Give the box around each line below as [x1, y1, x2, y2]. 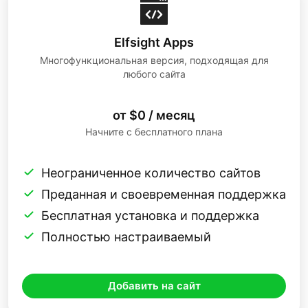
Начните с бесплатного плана [85, 126, 223, 138]
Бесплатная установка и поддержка [41, 208, 259, 223]
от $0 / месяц [113, 108, 195, 123]
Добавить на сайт [107, 279, 201, 293]
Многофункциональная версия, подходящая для [39, 54, 269, 67]
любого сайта [122, 68, 186, 80]
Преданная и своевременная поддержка [41, 187, 286, 202]
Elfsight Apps [114, 35, 194, 50]
